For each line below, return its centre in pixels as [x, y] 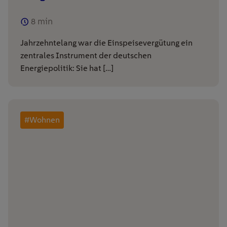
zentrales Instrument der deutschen [86, 55]
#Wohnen [42, 120]
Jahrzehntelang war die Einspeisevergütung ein [106, 43]
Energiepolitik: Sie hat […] [67, 68]
